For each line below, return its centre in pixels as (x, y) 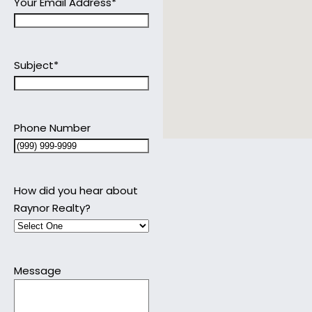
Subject (34, 65)
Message (38, 270)
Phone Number (52, 127)
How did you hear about (76, 190)
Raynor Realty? (52, 208)
